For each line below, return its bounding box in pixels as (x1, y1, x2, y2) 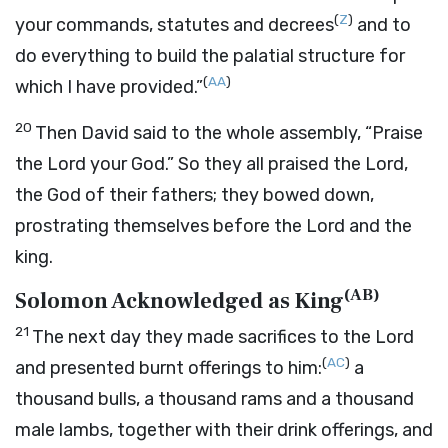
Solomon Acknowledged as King (15, 287, 344, 315)
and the (345, 215, 412, 237)
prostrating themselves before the (15, 215, 306, 237)
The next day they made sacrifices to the (32, 326, 375, 348)
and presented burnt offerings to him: (15, 357, 322, 379)
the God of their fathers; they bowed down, (15, 184, 374, 206)
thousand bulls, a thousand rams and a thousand (15, 388, 414, 410)
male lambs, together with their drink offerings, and (15, 419, 433, 441)
